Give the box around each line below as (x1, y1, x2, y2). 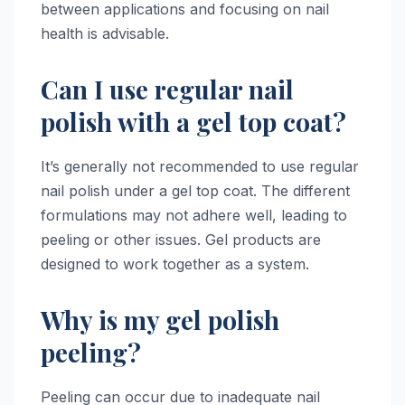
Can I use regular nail (41, 72, 294, 107)
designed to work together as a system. (41, 255, 309, 274)
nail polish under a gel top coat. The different (41, 182, 350, 201)
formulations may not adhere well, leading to (41, 206, 347, 225)
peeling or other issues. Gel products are (41, 231, 321, 250)
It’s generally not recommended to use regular (41, 157, 359, 176)
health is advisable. (41, 24, 169, 43)
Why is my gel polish (41, 303, 279, 337)
